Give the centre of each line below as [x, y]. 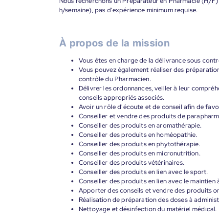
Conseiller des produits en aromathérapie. [140, 125]
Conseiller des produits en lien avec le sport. [143, 172]
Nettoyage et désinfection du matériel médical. [148, 209]
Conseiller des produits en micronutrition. [140, 153]
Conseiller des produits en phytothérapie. [140, 144]
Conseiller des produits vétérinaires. [131, 163]
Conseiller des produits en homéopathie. [138, 135]
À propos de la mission [115, 43]
